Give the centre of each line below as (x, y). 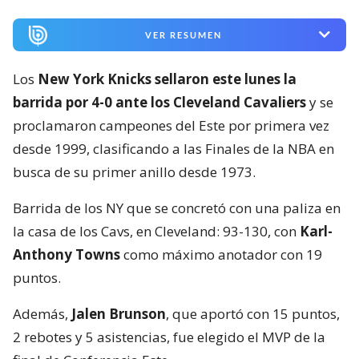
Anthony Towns (67, 254)
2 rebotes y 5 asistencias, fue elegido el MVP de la (169, 337)
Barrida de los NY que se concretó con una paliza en (177, 208)
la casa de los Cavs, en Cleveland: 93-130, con (156, 231)
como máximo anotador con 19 (221, 254)
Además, (42, 313)
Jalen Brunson (119, 313)
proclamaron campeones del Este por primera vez (171, 125)
